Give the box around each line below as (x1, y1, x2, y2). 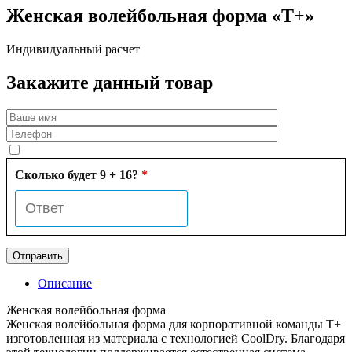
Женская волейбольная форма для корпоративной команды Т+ (6, 317, 341, 331)
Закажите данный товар (6, 71, 213, 93)
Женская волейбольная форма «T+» (6, 5, 314, 26)
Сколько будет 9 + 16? (15, 167, 141, 181)
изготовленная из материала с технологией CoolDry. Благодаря (6, 331, 345, 345)
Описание (38, 276, 92, 290)
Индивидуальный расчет (6, 42, 140, 56)
